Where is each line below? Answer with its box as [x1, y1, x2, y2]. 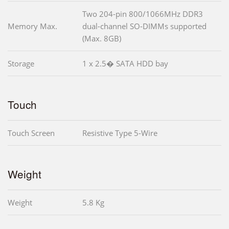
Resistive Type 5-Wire [82, 127, 157, 138]
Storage [8, 58, 34, 68]
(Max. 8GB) [82, 33, 121, 43]
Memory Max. [8, 20, 57, 31]
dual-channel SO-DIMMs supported [82, 20, 207, 31]
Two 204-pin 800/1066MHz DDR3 [82, 8, 203, 19]
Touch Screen [8, 127, 55, 138]
